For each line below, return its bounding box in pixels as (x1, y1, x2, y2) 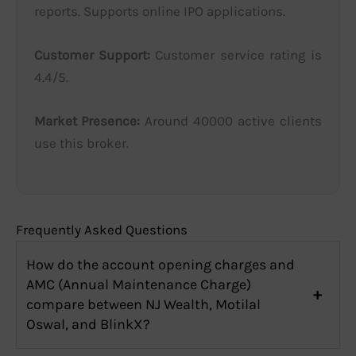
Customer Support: (34, 47, 150, 64)
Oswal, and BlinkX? (26, 315, 150, 333)
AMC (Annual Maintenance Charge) (26, 275, 251, 293)
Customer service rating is (150, 47, 322, 64)
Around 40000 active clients (140, 113, 322, 130)
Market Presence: (34, 113, 140, 130)
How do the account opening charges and (26, 255, 295, 273)
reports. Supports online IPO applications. (34, 3, 285, 20)
